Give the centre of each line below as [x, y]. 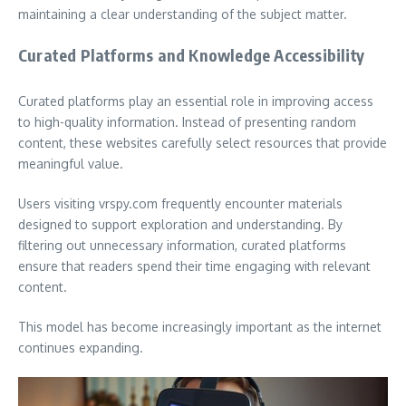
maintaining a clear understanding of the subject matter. [183, 14]
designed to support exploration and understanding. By [180, 224]
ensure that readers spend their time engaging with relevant [194, 266]
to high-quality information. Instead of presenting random [187, 122]
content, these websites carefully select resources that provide [203, 143]
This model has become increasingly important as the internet [200, 327]
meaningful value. [71, 164]
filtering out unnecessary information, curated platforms [182, 245]
